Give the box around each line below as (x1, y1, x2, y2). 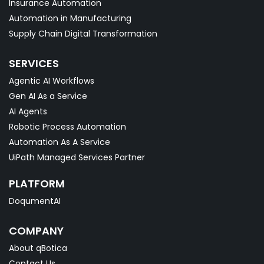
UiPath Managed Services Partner (9, 151, 145, 163)
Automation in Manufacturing (9, 12, 131, 24)
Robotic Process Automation (9, 120, 126, 133)
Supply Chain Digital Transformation (9, 27, 157, 39)
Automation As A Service (9, 136, 110, 148)
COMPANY (9, 223, 64, 238)
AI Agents (9, 105, 47, 117)
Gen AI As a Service (9, 90, 87, 102)
